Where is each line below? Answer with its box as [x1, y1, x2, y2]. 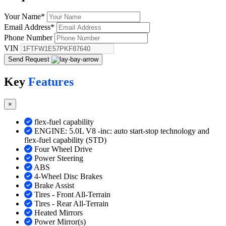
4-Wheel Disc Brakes [34, 172, 102, 181]
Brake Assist [34, 181, 74, 190]
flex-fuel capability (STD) [24, 136, 106, 145]
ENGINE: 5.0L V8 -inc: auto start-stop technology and [34, 127, 209, 136]
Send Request [8, 55, 51, 64]
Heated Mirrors [34, 208, 83, 217]
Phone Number [4, 33, 52, 42]
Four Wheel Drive [34, 145, 92, 154]
